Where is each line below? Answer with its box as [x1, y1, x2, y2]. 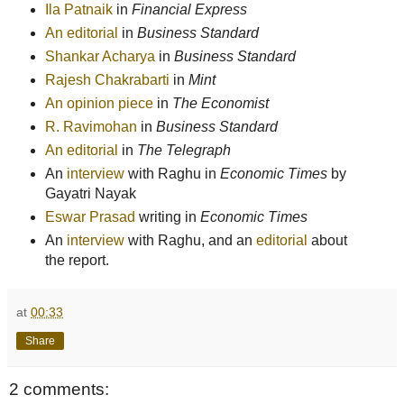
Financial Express [131, 2, 247, 18]
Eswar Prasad [44, 209, 135, 225]
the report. [44, 252, 109, 269]
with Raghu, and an [124, 233, 256, 249]
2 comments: [9, 380, 109, 399]
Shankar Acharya [44, 49, 155, 65]
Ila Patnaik [44, 2, 113, 18]
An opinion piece [44, 96, 153, 112]
